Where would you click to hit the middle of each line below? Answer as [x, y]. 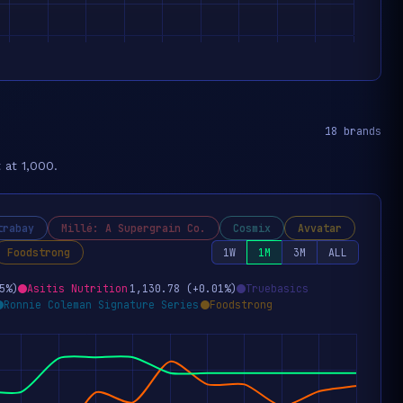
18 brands [353, 131]
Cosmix [252, 228]
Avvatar [320, 228]
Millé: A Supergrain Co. [134, 228]
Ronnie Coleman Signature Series [101, 304]
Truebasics [277, 288]
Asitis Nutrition [77, 288]
